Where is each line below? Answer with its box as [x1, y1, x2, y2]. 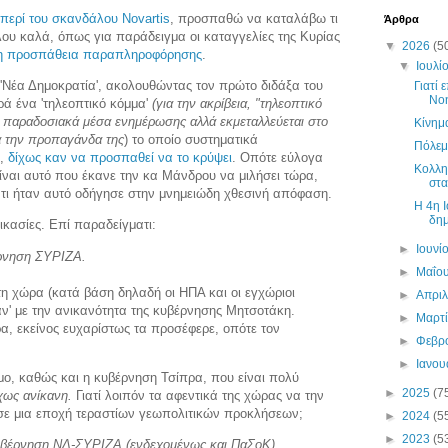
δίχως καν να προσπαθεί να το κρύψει [8, 150, 232, 166]
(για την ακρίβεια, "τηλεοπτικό [152, 96, 322, 112]
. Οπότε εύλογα [232, 150, 323, 166]
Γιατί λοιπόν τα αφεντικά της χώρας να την [72, 387, 324, 403]
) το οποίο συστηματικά [124, 132, 258, 148]
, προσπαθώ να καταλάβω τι [170, 11, 338, 27]
